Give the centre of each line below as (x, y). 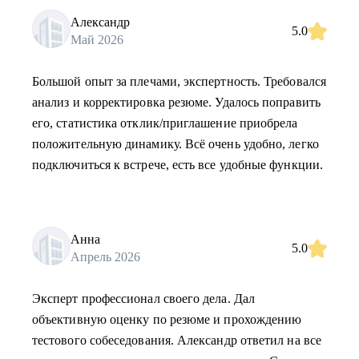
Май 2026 (97, 39)
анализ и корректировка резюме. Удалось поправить (176, 102)
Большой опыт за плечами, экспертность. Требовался (179, 81)
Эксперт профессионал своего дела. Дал (143, 298)
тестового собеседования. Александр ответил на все (177, 340)
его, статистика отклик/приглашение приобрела (165, 123)
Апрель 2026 (105, 256)
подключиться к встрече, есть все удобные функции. (177, 165)
